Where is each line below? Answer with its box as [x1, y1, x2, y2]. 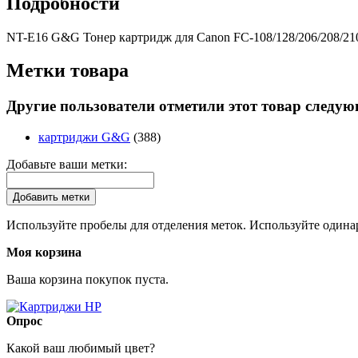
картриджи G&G [38, 130, 130, 145]
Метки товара [6, 60, 129, 82]
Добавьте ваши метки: [6, 157, 127, 172]
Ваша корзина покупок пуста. [6, 272, 169, 287]
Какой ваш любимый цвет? [6, 341, 155, 356]
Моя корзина [6, 245, 82, 260]
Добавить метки [13, 191, 89, 204]
